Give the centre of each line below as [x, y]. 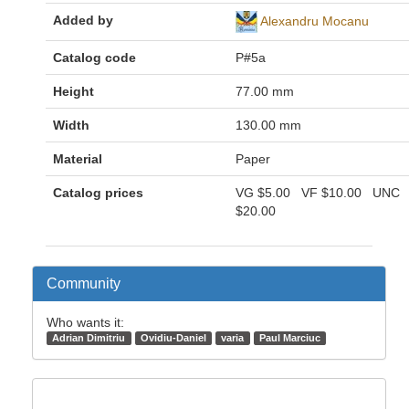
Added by [83, 21]
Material [78, 159]
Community [84, 284]
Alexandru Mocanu [315, 21]
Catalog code [94, 58]
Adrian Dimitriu [89, 338]
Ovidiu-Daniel [173, 338]
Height [73, 92]
